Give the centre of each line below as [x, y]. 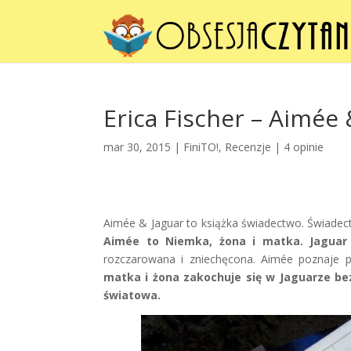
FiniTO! [201, 147]
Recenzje [248, 147]
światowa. [132, 295]
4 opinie [304, 147]
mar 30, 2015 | [143, 147]
